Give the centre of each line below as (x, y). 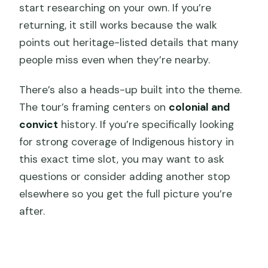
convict (39, 125)
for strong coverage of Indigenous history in (127, 142)
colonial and (200, 107)
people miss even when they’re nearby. (115, 60)
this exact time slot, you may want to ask (122, 159)
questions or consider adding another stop (125, 177)
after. (32, 211)
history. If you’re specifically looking (146, 125)
